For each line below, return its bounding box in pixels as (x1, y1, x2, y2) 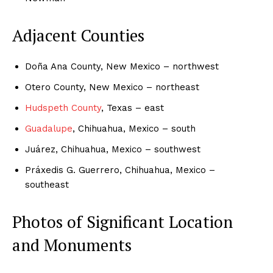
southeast (25, 179, 69, 190)
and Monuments (12, 233, 132, 256)
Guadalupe (25, 122, 73, 134)
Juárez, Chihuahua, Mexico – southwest (25, 143, 200, 155)
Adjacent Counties (12, 24, 144, 46)
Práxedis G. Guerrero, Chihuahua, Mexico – (25, 164, 215, 175)
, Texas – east (101, 102, 164, 113)
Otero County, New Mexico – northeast (25, 81, 199, 93)
